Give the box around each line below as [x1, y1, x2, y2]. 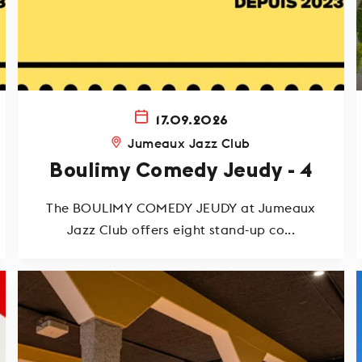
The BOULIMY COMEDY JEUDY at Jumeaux [46, 199, 316, 216]
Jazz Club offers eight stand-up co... [66, 221, 296, 238]
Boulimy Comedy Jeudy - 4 [49, 160, 313, 182]
